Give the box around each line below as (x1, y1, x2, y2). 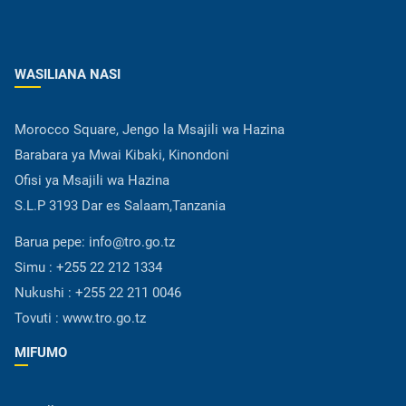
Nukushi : (14, 285, 75, 302)
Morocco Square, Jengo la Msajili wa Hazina (14, 121, 285, 139)
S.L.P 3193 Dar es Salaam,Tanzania (14, 198, 226, 215)
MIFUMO (14, 344, 67, 362)
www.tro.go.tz (63, 310, 146, 327)
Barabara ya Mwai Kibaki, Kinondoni (14, 147, 229, 164)
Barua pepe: (14, 234, 89, 251)
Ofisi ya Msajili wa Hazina (14, 172, 169, 189)
